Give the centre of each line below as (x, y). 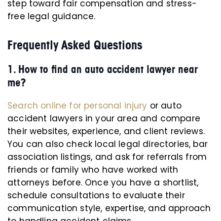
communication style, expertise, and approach (109, 208)
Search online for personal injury (77, 106)
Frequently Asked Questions (75, 45)
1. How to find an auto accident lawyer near (103, 69)
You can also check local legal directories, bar (108, 144)
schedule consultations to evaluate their (96, 195)
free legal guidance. (52, 16)
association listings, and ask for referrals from (107, 157)
